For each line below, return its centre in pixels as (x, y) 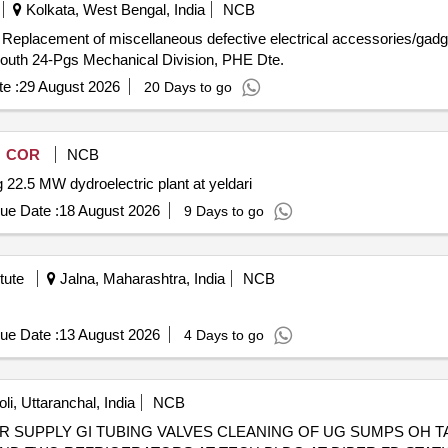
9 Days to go (223, 211)
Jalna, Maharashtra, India (140, 278)
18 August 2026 (109, 210)
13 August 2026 (109, 334)
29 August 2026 (69, 86)
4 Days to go (223, 335)
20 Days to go (187, 87)
